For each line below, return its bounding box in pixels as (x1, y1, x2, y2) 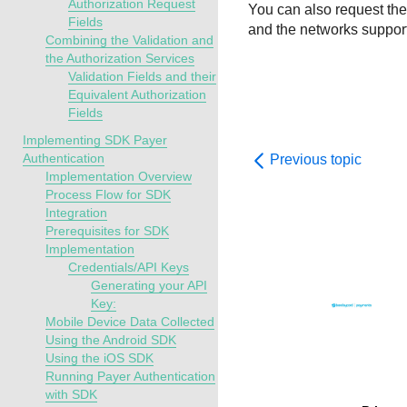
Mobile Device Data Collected (45, 314, 214, 329)
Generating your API (91, 278, 207, 293)
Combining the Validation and (45, 33, 213, 47)
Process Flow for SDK (45, 187, 171, 202)
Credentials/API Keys (68, 260, 189, 274)
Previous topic (270, 152, 362, 167)
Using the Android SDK (45, 333, 176, 347)
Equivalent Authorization (68, 87, 206, 102)
